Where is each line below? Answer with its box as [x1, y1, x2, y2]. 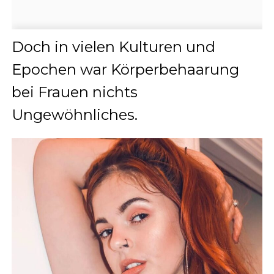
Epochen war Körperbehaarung [11, 61, 239, 79]
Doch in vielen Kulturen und [11, 38, 215, 56]
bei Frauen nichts [11, 83, 138, 102]
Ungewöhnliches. [11, 106, 138, 124]
